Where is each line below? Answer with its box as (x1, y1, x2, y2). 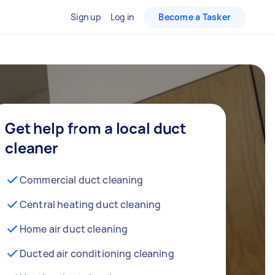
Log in (110, 11, 134, 23)
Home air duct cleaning (20, 222, 128, 236)
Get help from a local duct (5, 118, 187, 138)
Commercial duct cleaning (20, 173, 144, 187)
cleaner (5, 137, 58, 158)
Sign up (71, 11, 101, 23)
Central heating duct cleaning (20, 198, 161, 211)
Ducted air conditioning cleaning (20, 247, 174, 260)
